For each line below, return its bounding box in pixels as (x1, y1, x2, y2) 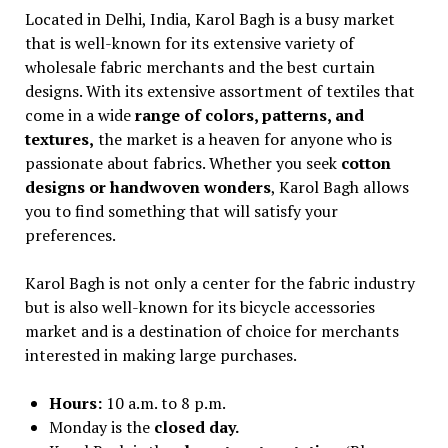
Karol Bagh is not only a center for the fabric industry (24, 271, 415, 294)
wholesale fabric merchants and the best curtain (24, 55, 375, 78)
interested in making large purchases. (24, 343, 297, 366)
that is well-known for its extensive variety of (24, 31, 354, 54)
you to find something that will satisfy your (24, 199, 338, 222)
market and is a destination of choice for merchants (24, 319, 399, 342)
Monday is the (48, 415, 154, 438)
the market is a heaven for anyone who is (93, 127, 392, 150)
